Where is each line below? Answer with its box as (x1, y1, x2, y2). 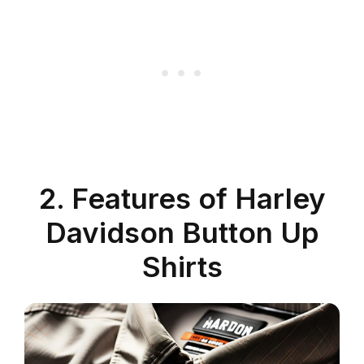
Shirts (141, 249, 223, 284)
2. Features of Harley (38, 180, 326, 215)
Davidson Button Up (45, 214, 319, 249)
